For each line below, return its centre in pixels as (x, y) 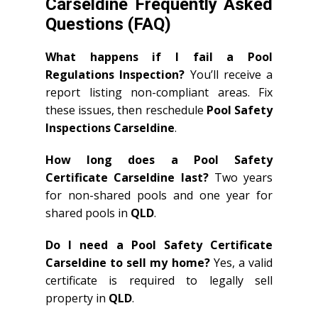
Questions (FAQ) (108, 24)
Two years (240, 177)
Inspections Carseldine (110, 128)
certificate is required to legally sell (159, 280)
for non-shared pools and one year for (159, 195)
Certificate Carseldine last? (127, 177)
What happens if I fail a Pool (159, 57)
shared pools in (88, 213)
